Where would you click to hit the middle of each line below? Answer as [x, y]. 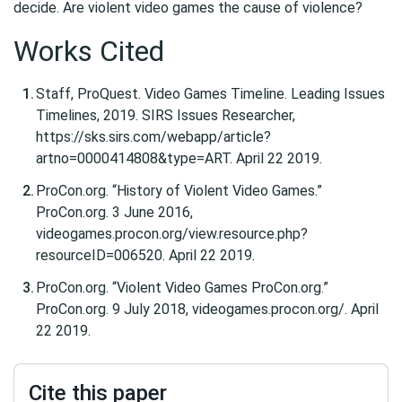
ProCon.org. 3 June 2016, [114, 212]
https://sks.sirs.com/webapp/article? [153, 137]
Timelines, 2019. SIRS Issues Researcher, [166, 115]
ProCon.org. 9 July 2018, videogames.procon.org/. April [207, 309]
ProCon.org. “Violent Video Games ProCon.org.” [182, 288]
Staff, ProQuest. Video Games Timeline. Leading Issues [210, 94]
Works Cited [89, 51]
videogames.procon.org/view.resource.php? [172, 234]
